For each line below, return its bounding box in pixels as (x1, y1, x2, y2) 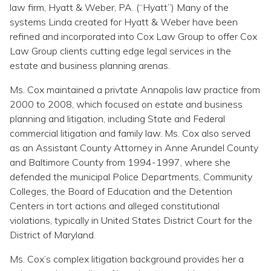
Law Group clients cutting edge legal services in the (10, 45, 231, 57)
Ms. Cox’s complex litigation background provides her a (10, 253, 244, 265)
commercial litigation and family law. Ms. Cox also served (10, 127, 250, 139)
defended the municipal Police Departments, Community (10, 171, 252, 183)
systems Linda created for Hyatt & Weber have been (10, 16, 238, 28)
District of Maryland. (10, 229, 103, 241)
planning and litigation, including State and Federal (10, 113, 225, 125)
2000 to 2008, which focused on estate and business (10, 98, 243, 110)
